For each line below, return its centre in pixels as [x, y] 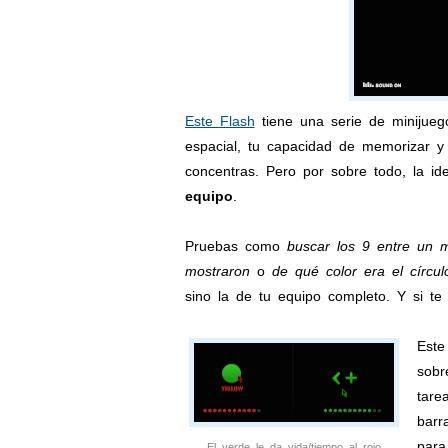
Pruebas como [235, 246]
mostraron [217, 271]
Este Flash [219, 121]
